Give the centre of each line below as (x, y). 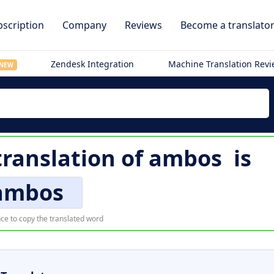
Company (84, 25)
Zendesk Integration (93, 64)
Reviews (143, 25)
